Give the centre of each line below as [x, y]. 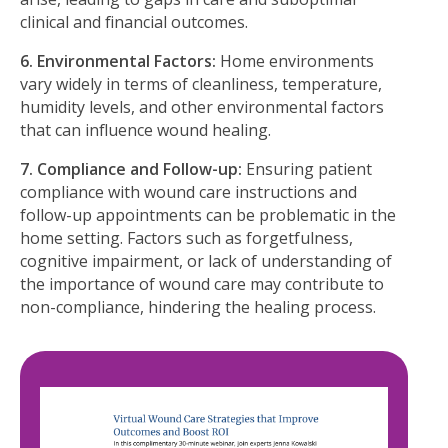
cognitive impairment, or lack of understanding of [206, 260]
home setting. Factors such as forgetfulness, [186, 237]
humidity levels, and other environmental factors [202, 106]
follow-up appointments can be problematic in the [208, 214]
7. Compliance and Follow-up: [131, 168]
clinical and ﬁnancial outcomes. [134, 21]
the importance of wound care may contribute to [202, 283]
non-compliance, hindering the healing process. [198, 306]
